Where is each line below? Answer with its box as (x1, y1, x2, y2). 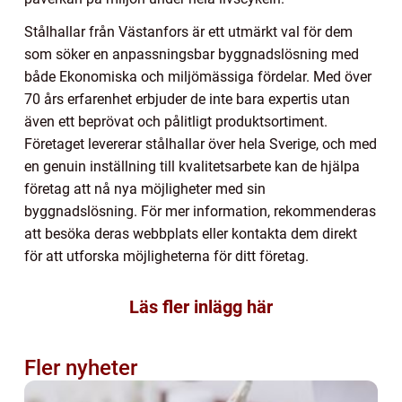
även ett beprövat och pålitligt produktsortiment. (24, 112, 328, 130)
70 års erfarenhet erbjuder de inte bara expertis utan (24, 90, 350, 108)
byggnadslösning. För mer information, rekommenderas (24, 202, 376, 220)
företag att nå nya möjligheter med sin (24, 179, 266, 197)
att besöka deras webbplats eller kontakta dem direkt (24, 224, 357, 242)
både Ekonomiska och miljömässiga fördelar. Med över (24, 67, 371, 85)
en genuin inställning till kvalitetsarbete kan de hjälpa (24, 157, 360, 175)
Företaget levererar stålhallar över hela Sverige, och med (24, 135, 377, 153)
